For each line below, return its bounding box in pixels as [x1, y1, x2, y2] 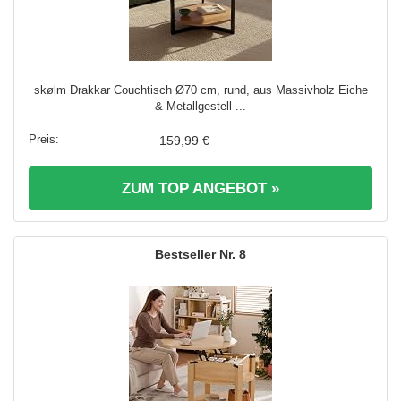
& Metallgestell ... [155, 98, 246, 113]
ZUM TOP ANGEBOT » [122, 179, 279, 197]
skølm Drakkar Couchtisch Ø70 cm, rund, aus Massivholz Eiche [33, 82, 368, 97]
